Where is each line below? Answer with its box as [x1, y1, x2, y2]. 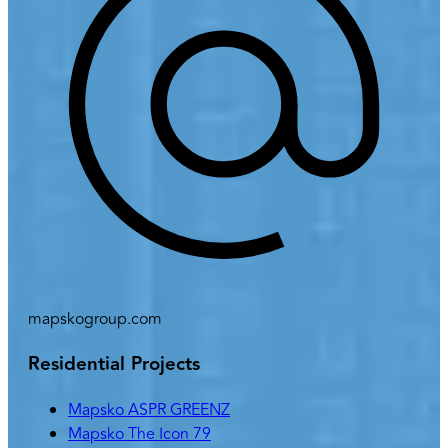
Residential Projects [28, 349, 200, 379]
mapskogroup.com [28, 307, 162, 332]
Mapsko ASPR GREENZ [68, 397, 230, 422]
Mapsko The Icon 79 [68, 421, 211, 446]
